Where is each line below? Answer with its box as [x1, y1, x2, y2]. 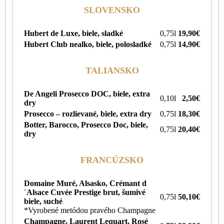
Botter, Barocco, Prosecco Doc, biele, [24, 120, 148, 129]
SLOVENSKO [84, 4, 140, 15]
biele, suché [24, 196, 62, 205]
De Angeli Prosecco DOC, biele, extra [24, 89, 150, 98]
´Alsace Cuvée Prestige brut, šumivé [24, 187, 145, 196]
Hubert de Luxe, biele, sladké [24, 28, 123, 37]
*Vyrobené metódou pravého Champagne [24, 205, 155, 214]
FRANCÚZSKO [80, 154, 143, 165]
